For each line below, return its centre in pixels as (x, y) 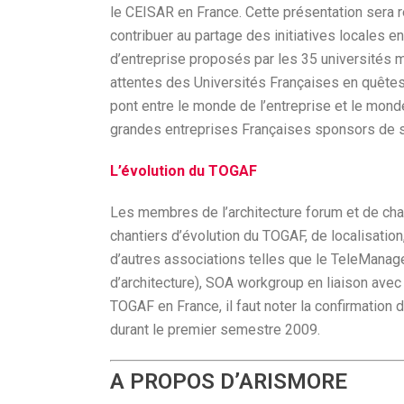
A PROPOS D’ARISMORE (229, 381)
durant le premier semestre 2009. (215, 330)
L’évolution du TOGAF (184, 171)
